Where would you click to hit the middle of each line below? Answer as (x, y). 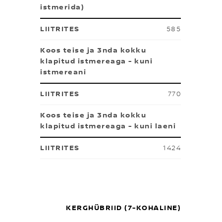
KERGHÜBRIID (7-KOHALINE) (123, 208)
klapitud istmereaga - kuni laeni (108, 126)
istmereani (63, 72)
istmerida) (62, 7)
